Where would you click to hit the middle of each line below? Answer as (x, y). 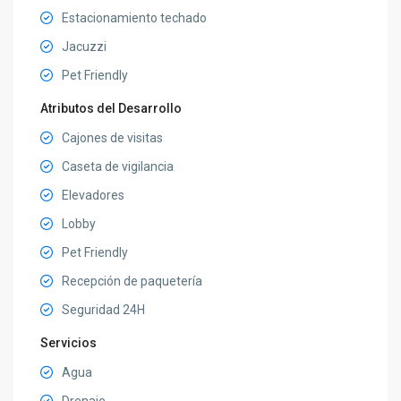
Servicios (69, 342)
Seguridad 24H (104, 309)
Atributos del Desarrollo (111, 108)
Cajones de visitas (113, 137)
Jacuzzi (85, 46)
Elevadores (94, 195)
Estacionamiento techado (135, 17)
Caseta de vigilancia (118, 166)
